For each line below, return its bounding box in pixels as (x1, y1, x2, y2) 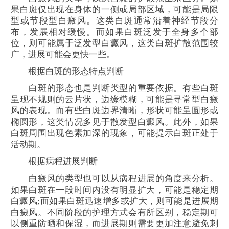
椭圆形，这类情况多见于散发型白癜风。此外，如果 (11, 117, 218, 127)
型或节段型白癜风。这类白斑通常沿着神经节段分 (11, 15, 218, 26)
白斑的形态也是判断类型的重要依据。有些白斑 (11, 83, 218, 94)
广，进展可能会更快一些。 (11, 49, 115, 59)
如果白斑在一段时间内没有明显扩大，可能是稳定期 (11, 185, 218, 195)
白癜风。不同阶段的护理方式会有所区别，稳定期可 (11, 207, 218, 217)
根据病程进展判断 (11, 156, 98, 167)
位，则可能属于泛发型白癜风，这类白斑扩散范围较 (11, 38, 218, 48)
